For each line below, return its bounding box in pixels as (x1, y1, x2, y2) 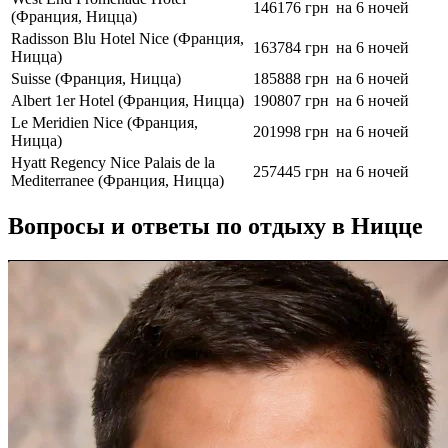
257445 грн (253, 163, 329, 181)
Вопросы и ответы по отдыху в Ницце (8, 213, 423, 240)
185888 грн (253, 70, 329, 88)
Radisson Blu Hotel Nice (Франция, (11, 30, 244, 48)
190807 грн (253, 92, 329, 110)
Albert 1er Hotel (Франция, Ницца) (11, 92, 244, 110)
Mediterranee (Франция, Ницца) (11, 172, 224, 190)
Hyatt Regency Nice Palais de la (11, 154, 215, 172)
